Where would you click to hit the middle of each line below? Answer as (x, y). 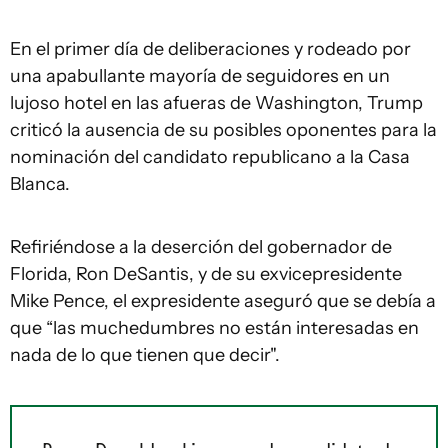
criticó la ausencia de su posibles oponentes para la (223, 130)
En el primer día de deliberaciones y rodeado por (210, 49)
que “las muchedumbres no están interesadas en (214, 328)
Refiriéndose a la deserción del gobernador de (201, 247)
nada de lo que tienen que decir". (145, 355)
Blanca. (40, 184)
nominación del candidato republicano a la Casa (210, 157)
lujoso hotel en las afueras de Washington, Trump (216, 103)
